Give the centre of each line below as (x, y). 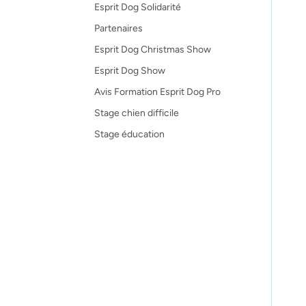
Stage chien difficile (137, 113)
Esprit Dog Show (130, 70)
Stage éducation (129, 134)
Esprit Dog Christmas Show (153, 49)
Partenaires (119, 28)
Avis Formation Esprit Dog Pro (157, 92)
